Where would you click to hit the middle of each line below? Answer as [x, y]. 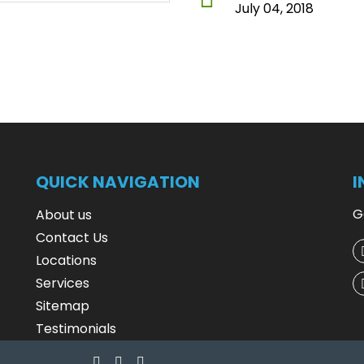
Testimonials [76, 329]
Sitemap [63, 306]
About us [64, 215]
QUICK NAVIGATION [118, 182]
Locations [66, 261]
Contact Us [72, 238]
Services [63, 284]
